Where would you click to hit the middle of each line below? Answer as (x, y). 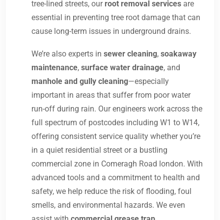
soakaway (179, 54)
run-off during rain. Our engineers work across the (117, 109)
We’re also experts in (68, 54)
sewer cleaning (130, 54)
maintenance (55, 68)
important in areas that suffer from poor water (111, 95)
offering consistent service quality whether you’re (116, 137)
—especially (149, 82)
